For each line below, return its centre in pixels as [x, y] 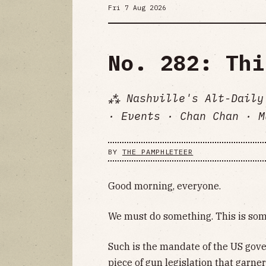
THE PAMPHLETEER [158, 151]
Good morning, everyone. [164, 186]
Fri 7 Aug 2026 [137, 8]
